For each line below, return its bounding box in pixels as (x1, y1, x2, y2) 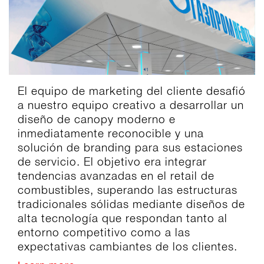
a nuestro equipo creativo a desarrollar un (18, 98, 244, 112)
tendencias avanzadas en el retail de (18, 169, 214, 183)
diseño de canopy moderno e (18, 113, 176, 126)
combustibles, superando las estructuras (18, 183, 237, 197)
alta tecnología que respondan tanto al (18, 212, 227, 225)
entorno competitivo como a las (18, 226, 190, 239)
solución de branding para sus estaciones (18, 141, 243, 154)
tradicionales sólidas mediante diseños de (18, 197, 245, 211)
